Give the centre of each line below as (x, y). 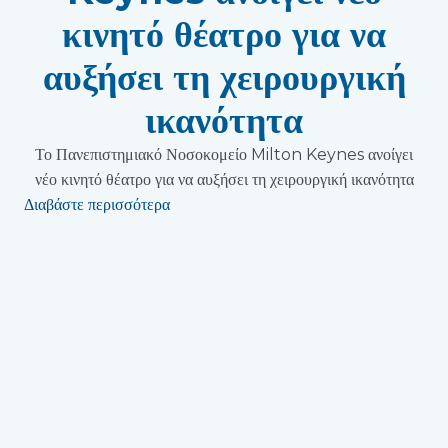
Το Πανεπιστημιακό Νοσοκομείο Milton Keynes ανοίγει (224, 154)
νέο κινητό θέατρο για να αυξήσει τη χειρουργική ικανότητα (224, 179)
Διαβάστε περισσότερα (97, 204)
